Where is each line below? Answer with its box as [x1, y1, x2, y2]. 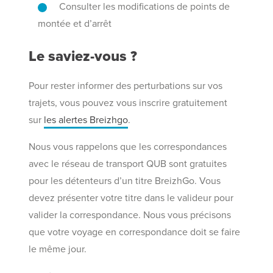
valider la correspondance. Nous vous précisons [29, 209, 232, 221]
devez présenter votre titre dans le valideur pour [29, 192, 234, 204]
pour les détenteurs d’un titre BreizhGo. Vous [29, 175, 221, 187]
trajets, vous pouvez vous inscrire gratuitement [29, 97, 228, 109]
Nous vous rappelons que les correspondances [29, 141, 227, 153]
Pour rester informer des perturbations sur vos [29, 80, 223, 92]
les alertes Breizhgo [44, 114, 129, 126]
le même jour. [29, 243, 87, 255]
